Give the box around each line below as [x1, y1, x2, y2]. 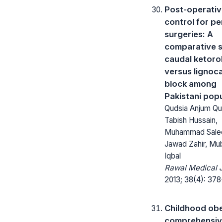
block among [165, 78, 217, 89]
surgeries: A [165, 29, 213, 39]
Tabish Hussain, [165, 115, 218, 125]
